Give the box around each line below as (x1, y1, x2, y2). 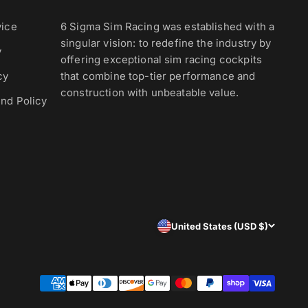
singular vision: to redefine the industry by (60, 36, 272, 49)
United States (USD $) (171, 220, 268, 232)
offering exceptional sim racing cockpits (60, 53, 262, 66)
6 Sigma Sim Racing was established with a (60, 20, 275, 33)
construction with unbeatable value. (60, 86, 239, 99)
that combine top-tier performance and (60, 69, 256, 82)
